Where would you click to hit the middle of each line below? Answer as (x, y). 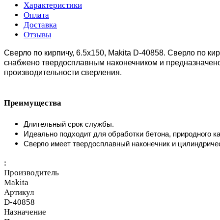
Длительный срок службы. (69, 124)
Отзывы (37, 34)
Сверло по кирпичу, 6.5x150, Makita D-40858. (86, 53)
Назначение (25, 212)
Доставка (40, 25)
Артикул (19, 192)
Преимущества (33, 103)
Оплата (36, 15)
